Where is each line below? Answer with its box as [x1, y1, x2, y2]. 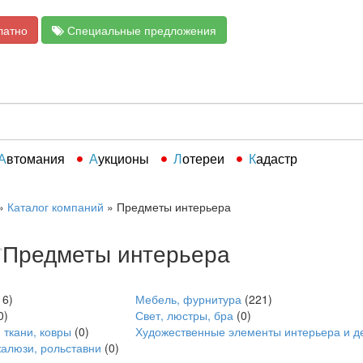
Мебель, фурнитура [135, 291, 241, 307]
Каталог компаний [7, 199, 104, 215]
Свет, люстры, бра [135, 307, 233, 323]
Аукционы [98, 149, 149, 168]
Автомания [6, 149, 65, 168]
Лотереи [182, 149, 224, 168]
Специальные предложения [64, 22, 216, 39]
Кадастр [256, 149, 297, 168]
